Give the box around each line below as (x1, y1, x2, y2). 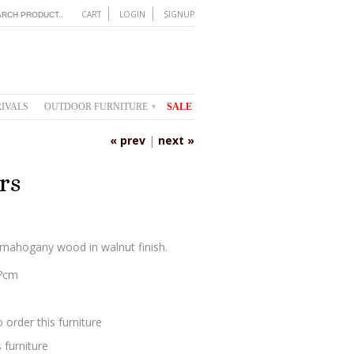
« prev (110, 132, 145, 148)
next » (158, 132, 194, 148)
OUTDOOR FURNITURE (44, 101, 150, 112)
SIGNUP (164, 9, 194, 20)
